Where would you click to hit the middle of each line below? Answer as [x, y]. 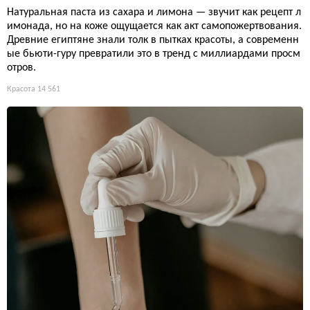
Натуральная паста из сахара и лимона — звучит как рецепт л [154, 12]
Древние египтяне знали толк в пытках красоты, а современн [153, 40]
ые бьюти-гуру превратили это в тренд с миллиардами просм [154, 54]
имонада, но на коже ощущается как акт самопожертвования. [154, 26]
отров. [21, 67]
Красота [21, 89]
